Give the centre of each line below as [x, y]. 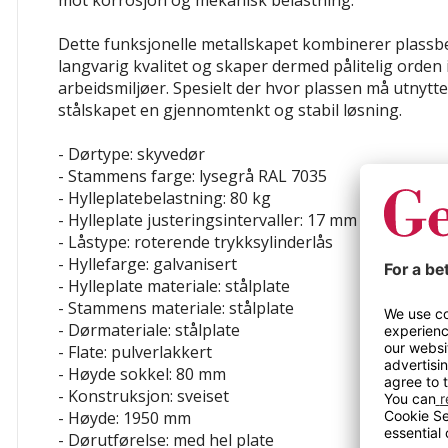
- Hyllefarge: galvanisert [147, 264]
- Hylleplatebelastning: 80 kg [164, 198]
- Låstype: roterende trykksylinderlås [195, 242]
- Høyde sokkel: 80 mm [142, 374]
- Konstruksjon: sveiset [143, 396]
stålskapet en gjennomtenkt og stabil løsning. [230, 110]
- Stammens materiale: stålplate [176, 308]
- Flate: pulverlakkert [135, 352]
